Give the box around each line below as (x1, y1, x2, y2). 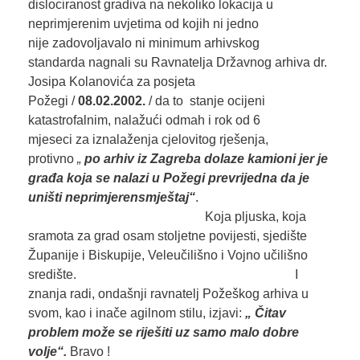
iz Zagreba (137, 152, 201, 166)
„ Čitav (244, 306, 286, 321)
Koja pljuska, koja (27, 210, 306, 224)
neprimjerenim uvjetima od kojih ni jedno (27, 17, 259, 31)
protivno (27, 152, 77, 166)
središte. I (27, 268, 298, 282)
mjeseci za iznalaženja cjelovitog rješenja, (27, 133, 268, 147)
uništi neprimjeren (27, 190, 138, 205)
